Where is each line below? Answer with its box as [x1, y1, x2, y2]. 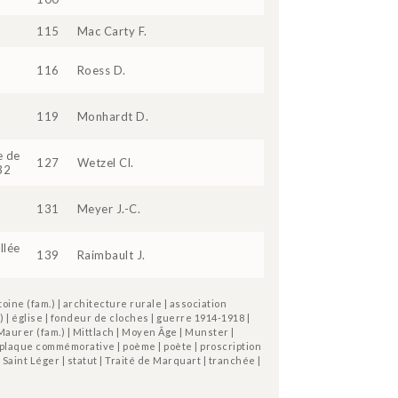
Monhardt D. [76, 108, 149, 123]
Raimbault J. [76, 247, 146, 262]
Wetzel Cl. [76, 155, 134, 170]
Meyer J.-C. [76, 201, 141, 216]
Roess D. [76, 62, 126, 77]
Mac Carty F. [76, 23, 147, 38]
